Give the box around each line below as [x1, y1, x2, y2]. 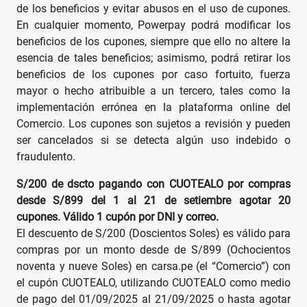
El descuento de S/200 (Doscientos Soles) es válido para [16, 227, 291, 241]
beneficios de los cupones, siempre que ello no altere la [16, 35, 291, 49]
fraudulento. [16, 150, 75, 164]
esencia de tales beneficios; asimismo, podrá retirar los [16, 51, 291, 65]
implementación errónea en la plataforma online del [16, 101, 291, 114]
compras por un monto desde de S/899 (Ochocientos [16, 243, 291, 257]
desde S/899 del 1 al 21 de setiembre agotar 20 [16, 194, 291, 208]
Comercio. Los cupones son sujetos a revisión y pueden [16, 117, 291, 131]
